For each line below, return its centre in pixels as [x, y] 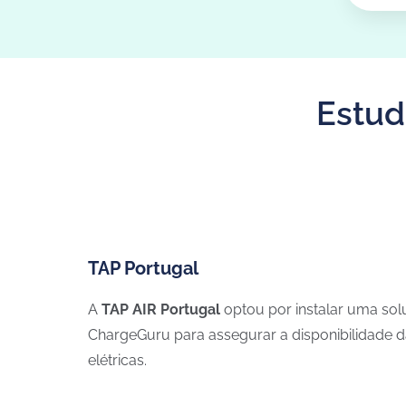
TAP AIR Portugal [161, 310]
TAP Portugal [143, 269]
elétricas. [117, 361]
